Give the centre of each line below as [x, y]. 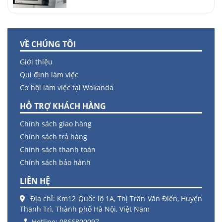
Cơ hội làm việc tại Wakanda [67, 88]
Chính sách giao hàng [56, 124]
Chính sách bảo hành [55, 163]
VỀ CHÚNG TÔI [48, 44]
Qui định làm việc [49, 75]
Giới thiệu [36, 62]
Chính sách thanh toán [58, 150]
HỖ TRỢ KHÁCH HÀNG [63, 106]
